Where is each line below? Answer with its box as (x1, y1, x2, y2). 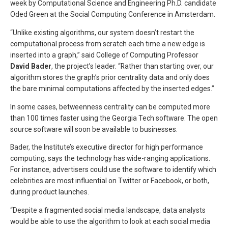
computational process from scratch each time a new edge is (10, 39, 205, 48)
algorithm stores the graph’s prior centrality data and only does (10, 73, 210, 81)
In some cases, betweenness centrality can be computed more (10, 102, 210, 111)
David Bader (10, 62, 51, 70)
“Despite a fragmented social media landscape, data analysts (10, 206, 206, 215)
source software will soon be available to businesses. (10, 125, 178, 133)
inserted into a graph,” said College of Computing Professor (10, 50, 198, 59)
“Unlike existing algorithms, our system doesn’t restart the (10, 28, 194, 37)
